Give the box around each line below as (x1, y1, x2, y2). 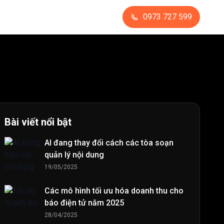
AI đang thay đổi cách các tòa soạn (44, 138, 173, 147)
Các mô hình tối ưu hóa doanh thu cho (44, 186, 183, 195)
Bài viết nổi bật (4, 116, 71, 128)
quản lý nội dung (44, 150, 104, 159)
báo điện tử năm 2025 (44, 198, 124, 207)
